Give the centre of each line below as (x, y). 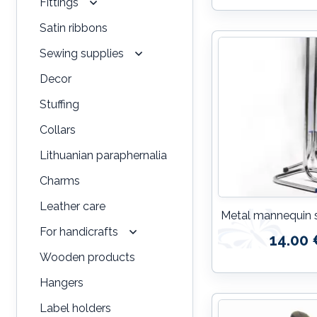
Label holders (75, 308)
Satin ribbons (74, 28)
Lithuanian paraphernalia (103, 155)
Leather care (73, 206)
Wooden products (87, 257)
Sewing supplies (82, 53)
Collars (58, 129)
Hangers (62, 282)
